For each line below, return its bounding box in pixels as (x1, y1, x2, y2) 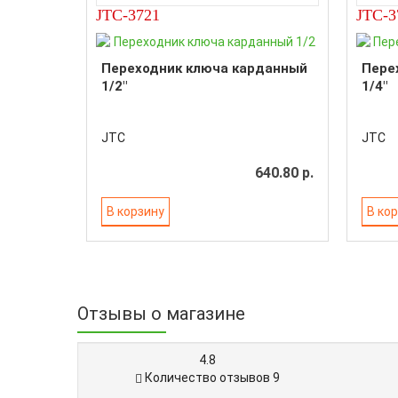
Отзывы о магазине (77, 303, 245, 324)
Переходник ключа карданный (101, 60, 307, 76)
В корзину (107, 203, 164, 219)
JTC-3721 (96, 6, 160, 24)
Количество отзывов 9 (141, 370, 280, 385)
